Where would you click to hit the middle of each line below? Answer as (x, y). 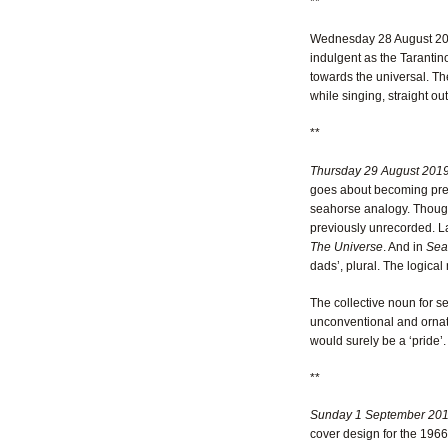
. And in (404, 246)
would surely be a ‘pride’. (377, 340)
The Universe (346, 246)
